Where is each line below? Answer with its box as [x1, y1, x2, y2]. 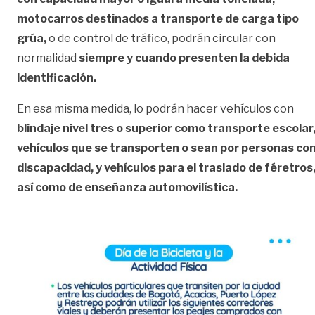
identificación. [17, 70, 98, 84]
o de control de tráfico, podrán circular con [46, 31, 276, 45]
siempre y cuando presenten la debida [77, 51, 290, 65]
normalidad [17, 51, 77, 65]
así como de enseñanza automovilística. [17, 180, 238, 194]
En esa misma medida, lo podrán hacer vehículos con [17, 101, 294, 115]
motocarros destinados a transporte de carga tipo [17, 11, 299, 25]
